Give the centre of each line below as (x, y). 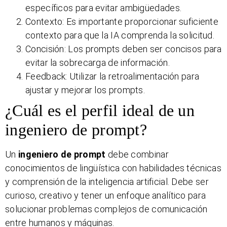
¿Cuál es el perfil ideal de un (100, 110)
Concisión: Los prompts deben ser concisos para (124, 49)
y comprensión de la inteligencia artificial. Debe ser (107, 181)
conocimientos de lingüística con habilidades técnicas (113, 168)
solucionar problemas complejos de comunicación (106, 209)
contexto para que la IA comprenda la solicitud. (120, 35)
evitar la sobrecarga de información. (98, 62)
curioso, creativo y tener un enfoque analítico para (106, 195)
